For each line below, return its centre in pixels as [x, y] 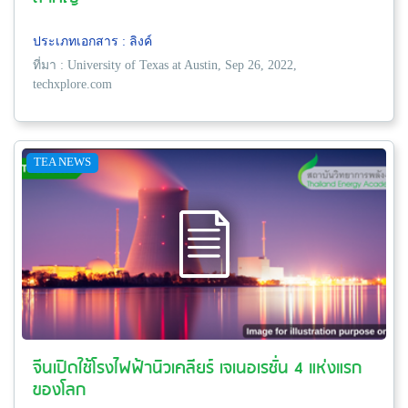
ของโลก [60, 391]
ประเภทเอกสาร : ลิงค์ [92, 41]
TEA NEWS [62, 161]
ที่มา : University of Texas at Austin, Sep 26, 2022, [165, 65]
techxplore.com [72, 84]
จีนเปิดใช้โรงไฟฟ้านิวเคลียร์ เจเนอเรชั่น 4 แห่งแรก [198, 369]
